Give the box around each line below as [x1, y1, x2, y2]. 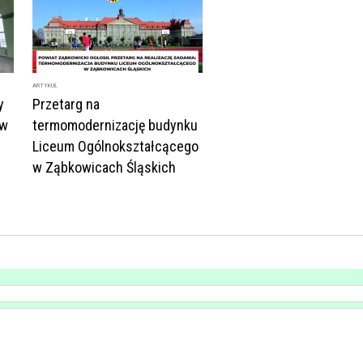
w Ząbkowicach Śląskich [32, 159, 176, 176]
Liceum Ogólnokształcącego [32, 138, 199, 155]
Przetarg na [32, 96, 100, 113]
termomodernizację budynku [32, 117, 198, 134]
